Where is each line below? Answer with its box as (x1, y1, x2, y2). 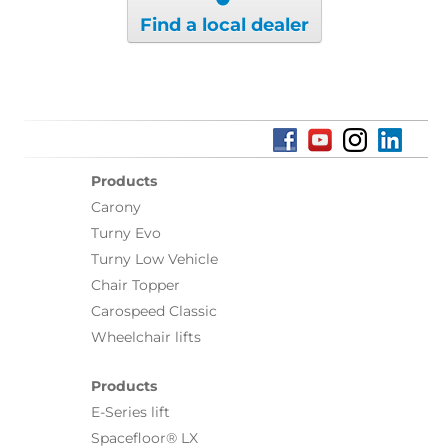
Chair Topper (91, 277, 180, 294)
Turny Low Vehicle (91, 251, 218, 268)
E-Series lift (91, 404, 170, 421)
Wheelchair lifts (91, 329, 201, 346)
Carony (91, 199, 141, 216)
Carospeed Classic (91, 303, 217, 320)
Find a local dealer (139, 13, 309, 36)
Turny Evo (91, 225, 161, 242)
